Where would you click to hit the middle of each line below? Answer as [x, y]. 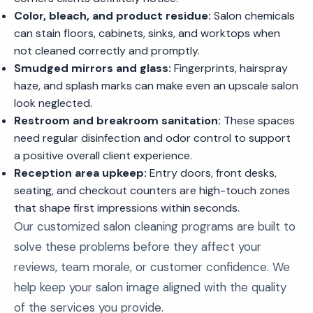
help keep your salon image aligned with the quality [150, 287]
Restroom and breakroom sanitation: [117, 121]
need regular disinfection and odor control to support [152, 138]
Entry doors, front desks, [212, 173]
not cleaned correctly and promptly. [107, 51]
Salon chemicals [253, 16]
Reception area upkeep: [80, 173]
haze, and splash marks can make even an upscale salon [156, 86]
